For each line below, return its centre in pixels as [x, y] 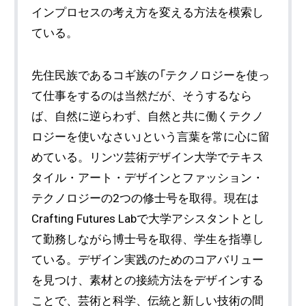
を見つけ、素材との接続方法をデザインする [148, 280]
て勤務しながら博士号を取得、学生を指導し [148, 239]
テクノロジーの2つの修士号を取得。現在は [145, 198]
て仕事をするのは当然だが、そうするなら [142, 95]
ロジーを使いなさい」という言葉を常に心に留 [151, 136]
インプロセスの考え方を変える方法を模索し [148, 13]
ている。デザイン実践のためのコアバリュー [148, 259]
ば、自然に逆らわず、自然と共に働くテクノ [148, 116]
